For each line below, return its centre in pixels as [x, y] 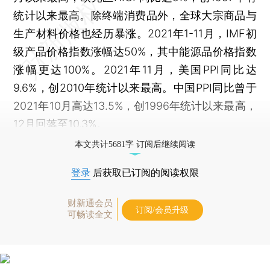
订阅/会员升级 [162, 210]
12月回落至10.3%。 [61, 124]
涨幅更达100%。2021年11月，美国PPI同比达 [135, 69]
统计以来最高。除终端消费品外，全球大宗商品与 [135, 15]
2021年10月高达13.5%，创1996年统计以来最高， [135, 105]
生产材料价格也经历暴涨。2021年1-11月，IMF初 [135, 33]
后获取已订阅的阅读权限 [145, 172]
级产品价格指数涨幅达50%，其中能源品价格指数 [135, 51]
